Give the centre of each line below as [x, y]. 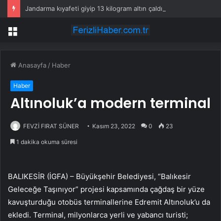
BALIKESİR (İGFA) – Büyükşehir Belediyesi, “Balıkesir [99, 177]
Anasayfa [31, 65]
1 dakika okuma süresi [46, 142]
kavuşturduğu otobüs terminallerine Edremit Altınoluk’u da [109, 202]
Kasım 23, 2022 [114, 126]
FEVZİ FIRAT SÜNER [51, 126]
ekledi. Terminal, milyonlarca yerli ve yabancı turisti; [98, 215]
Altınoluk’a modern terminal [110, 104]
